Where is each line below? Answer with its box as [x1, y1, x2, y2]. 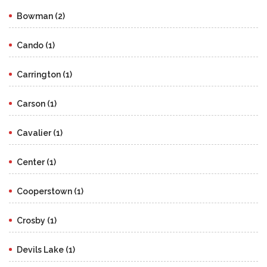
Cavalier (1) [17, 128, 63, 138]
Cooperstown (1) [17, 186, 83, 196]
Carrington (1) [17, 69, 72, 79]
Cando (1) [17, 40, 55, 50]
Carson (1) [17, 98, 57, 108]
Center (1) [17, 157, 56, 167]
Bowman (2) [17, 11, 65, 21]
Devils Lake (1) [17, 244, 75, 254]
